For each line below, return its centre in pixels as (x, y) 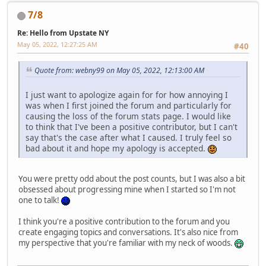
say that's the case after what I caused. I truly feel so (129, 137)
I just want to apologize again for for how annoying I (127, 94)
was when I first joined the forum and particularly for (129, 105)
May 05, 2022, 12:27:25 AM (57, 44)
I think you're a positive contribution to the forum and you (124, 221)
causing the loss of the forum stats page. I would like (128, 116)
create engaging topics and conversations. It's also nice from (128, 232)
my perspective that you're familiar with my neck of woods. (126, 243)
